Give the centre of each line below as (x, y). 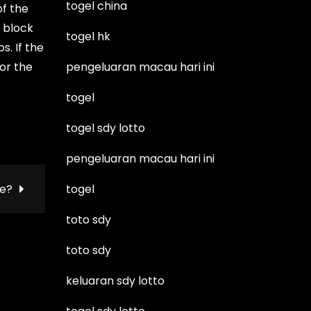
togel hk (89, 36)
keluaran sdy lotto (116, 280)
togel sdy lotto (106, 128)
